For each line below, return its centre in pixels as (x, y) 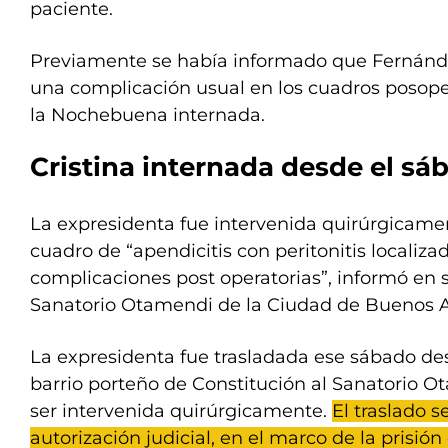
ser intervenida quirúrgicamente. (181, 411)
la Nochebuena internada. (147, 115)
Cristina (82, 167)
